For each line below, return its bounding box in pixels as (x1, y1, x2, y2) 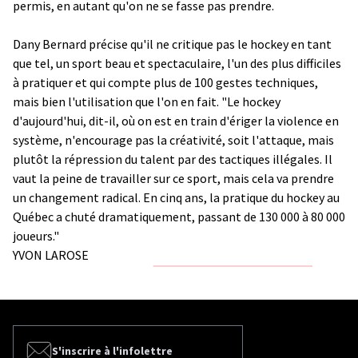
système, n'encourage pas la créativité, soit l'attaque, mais (13, 131, 334, 148)
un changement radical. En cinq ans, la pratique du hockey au (13, 189, 340, 205)
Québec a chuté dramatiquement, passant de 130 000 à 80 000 (13, 208, 345, 225)
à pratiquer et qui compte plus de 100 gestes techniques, (13, 74, 318, 90)
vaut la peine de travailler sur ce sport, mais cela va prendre (13, 169, 334, 186)
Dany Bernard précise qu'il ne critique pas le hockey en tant (13, 35, 332, 52)
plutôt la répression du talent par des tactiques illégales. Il (13, 150, 332, 167)
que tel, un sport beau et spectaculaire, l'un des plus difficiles (13, 54, 341, 71)
